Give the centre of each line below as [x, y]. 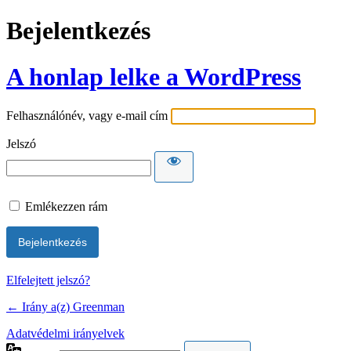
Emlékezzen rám [66, 207]
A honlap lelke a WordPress [154, 76]
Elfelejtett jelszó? [48, 280]
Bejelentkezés [78, 31]
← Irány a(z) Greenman [65, 307]
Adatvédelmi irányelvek [65, 334]
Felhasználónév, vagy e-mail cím [87, 116]
